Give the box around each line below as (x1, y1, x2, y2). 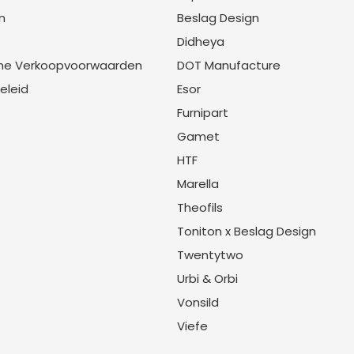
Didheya (177, 33, 224, 50)
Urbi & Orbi (177, 270, 238, 287)
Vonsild (177, 294, 219, 311)
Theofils (177, 199, 223, 216)
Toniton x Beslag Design (177, 223, 316, 239)
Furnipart (177, 104, 228, 121)
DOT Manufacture (177, 57, 281, 73)
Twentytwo (177, 247, 243, 263)
